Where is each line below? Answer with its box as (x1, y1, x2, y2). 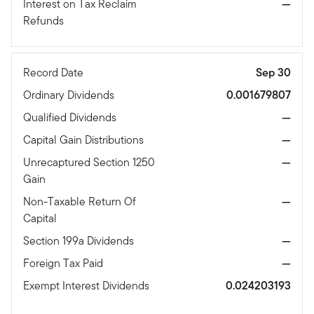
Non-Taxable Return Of (23, 193, 136, 210)
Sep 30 (256, 64, 291, 81)
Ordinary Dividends (23, 86, 117, 103)
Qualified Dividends (23, 109, 119, 125)
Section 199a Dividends (23, 232, 137, 249)
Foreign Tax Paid (23, 254, 106, 271)
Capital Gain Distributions (23, 131, 146, 148)
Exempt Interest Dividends (23, 277, 149, 294)
